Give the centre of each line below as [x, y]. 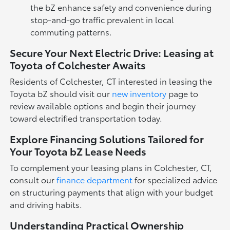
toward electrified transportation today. [86, 118]
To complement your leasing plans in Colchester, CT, [111, 167]
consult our [33, 180]
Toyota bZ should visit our [61, 93]
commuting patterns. [71, 32]
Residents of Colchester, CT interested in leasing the [111, 81]
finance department [95, 180]
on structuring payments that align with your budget [112, 192]
